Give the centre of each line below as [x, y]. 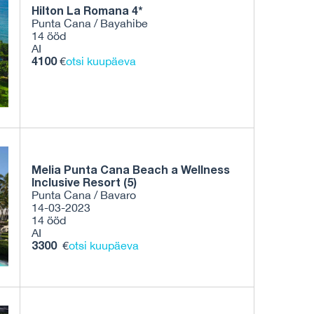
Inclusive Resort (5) [86, 182]
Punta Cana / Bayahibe [90, 23]
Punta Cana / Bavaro [84, 195]
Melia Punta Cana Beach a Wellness [131, 170]
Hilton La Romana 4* [91, 11]
